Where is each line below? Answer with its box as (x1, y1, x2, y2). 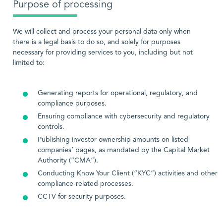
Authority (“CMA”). (38, 157, 98, 164)
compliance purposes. (38, 100, 107, 107)
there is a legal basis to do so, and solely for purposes (13, 39, 180, 46)
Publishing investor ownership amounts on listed (38, 136, 188, 143)
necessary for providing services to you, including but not (13, 49, 193, 56)
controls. (38, 123, 64, 130)
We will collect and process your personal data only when (13, 28, 191, 35)
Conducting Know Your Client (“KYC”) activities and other (38, 170, 218, 177)
